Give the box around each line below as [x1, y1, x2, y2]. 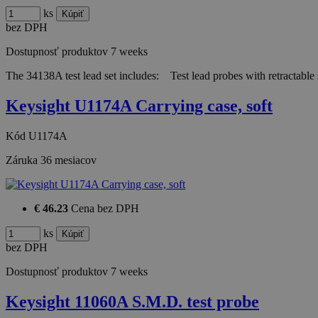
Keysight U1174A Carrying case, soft [6, 97, 273, 116]
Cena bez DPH [71, 202, 139, 215]
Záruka [6, 154, 40, 167]
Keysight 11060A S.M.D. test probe [6, 292, 259, 311]
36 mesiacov [40, 154, 97, 167]
